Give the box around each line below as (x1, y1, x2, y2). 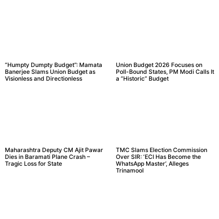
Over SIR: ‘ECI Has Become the (115, 153, 201, 161)
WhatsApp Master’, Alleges (115, 160, 189, 168)
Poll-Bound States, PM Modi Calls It (115, 68, 214, 76)
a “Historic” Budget (115, 75, 169, 83)
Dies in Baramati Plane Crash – (5, 153, 90, 161)
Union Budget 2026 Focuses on (115, 61, 202, 69)
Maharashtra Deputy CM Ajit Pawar (5, 146, 103, 154)
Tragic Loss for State (5, 160, 62, 168)
